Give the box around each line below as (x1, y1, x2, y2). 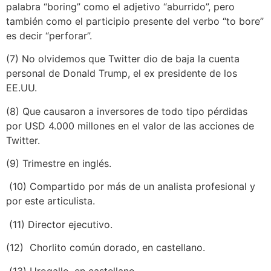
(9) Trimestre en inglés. (6, 157, 111, 170)
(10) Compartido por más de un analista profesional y (6, 180, 255, 193)
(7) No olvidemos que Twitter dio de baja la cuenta (6, 53, 240, 65)
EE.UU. (6, 82, 37, 94)
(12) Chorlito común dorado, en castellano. (6, 241, 205, 254)
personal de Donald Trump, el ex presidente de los (6, 67, 237, 80)
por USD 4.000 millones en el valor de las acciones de (6, 119, 254, 132)
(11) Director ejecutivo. (6, 218, 113, 230)
